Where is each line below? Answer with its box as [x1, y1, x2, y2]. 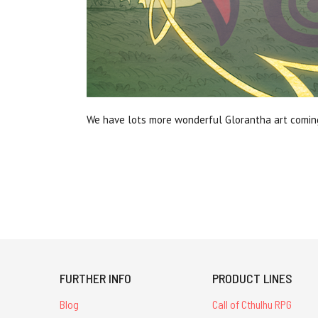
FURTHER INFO [60, 270, 131, 286]
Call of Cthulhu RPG [212, 297, 292, 311]
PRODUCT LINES [212, 270, 293, 286]
